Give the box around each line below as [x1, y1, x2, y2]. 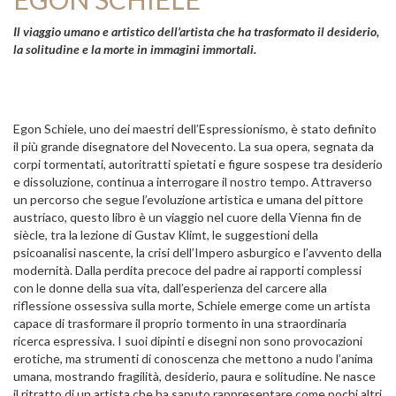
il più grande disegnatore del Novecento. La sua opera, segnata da [13, 139, 374, 154]
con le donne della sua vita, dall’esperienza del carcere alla [13, 280, 327, 295]
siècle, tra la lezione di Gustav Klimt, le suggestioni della [13, 227, 318, 242]
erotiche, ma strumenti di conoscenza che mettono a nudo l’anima [13, 351, 373, 366]
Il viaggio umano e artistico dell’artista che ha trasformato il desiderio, [13, 24, 379, 39]
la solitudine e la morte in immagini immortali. [13, 42, 256, 57]
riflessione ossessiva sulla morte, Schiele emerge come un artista [13, 298, 370, 313]
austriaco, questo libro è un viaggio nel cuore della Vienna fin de [13, 209, 362, 225]
